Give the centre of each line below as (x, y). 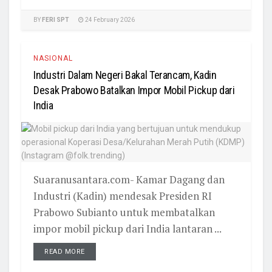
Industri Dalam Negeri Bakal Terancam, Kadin (125, 75)
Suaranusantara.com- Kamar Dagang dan (129, 179)
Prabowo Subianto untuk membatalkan (124, 212)
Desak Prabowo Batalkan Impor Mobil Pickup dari (134, 90)
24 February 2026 (109, 20)
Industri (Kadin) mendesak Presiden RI (123, 196)
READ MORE (65, 252)
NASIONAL (53, 58)
